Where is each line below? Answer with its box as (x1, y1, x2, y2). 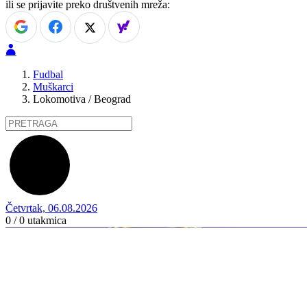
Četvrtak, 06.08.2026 (5, 201, 97, 214)
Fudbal (33, 68, 63, 80)
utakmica (25, 214, 66, 226)
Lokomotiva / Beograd (33, 93, 131, 105)
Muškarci (33, 80, 73, 93)
